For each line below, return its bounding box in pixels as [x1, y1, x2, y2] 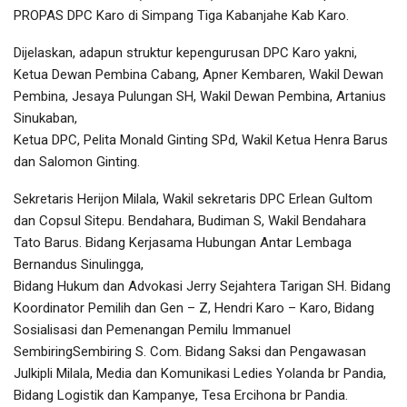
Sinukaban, [14, 109, 77, 126]
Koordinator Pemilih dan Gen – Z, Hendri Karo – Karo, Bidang [14, 299, 374, 316]
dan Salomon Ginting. [14, 153, 140, 170]
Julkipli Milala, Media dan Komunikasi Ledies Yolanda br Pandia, [14, 364, 386, 382]
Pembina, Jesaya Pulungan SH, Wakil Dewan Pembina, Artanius [14, 87, 386, 104]
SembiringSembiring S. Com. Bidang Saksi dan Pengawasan [14, 342, 366, 360]
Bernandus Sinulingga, [14, 255, 144, 273]
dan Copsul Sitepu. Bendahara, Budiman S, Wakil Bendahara [14, 212, 366, 229]
